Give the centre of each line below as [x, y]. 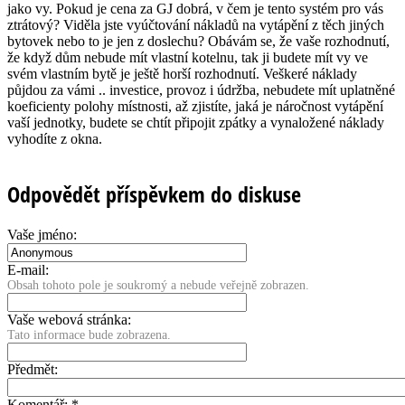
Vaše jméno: [42, 235]
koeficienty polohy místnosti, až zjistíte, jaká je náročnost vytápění [195, 106]
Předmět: [33, 370]
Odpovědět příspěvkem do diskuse [154, 194]
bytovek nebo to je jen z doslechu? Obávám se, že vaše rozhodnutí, [198, 41]
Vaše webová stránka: [69, 320]
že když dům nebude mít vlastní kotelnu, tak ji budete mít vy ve [188, 57]
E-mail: [28, 270]
